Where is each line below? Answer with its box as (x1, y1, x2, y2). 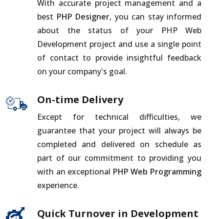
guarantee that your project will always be (37, 125, 201, 136)
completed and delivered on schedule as (37, 139, 201, 150)
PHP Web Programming (112, 166, 202, 177)
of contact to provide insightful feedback (37, 52, 201, 64)
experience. (37, 180, 79, 191)
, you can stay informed (109, 11, 201, 22)
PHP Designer (56, 11, 109, 22)
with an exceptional (37, 166, 113, 177)
